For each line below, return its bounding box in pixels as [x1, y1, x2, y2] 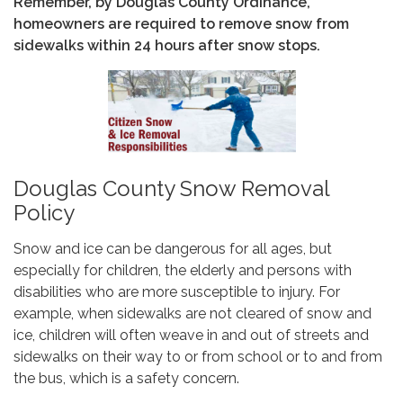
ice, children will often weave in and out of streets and [13, 327, 369, 345]
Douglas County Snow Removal [13, 175, 329, 202]
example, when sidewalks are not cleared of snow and [13, 305, 372, 323]
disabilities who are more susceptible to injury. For [13, 283, 340, 301]
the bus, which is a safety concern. [13, 370, 239, 388]
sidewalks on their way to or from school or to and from [13, 348, 382, 366]
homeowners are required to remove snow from [13, 15, 349, 32]
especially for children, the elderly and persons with [13, 262, 352, 280]
